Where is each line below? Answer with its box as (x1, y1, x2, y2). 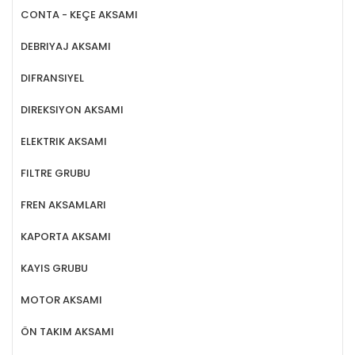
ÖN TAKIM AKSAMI (21, 323, 114, 339)
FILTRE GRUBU (21, 165, 90, 181)
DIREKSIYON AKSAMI (21, 101, 124, 117)
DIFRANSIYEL (21, 70, 84, 86)
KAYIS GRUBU (21, 260, 88, 276)
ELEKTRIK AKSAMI (21, 133, 107, 149)
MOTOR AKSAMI (21, 292, 102, 307)
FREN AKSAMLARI (21, 197, 106, 212)
